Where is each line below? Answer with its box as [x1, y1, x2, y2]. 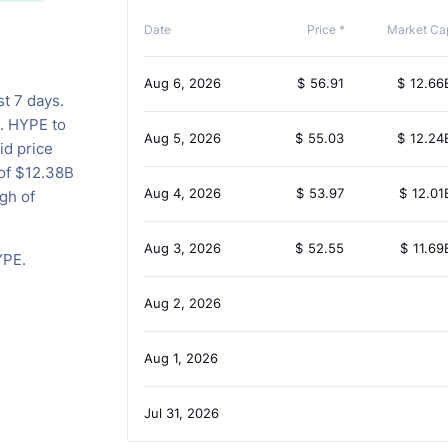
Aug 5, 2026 [143, 130, 221, 147]
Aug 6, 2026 [143, 75, 221, 92]
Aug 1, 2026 [143, 350, 218, 367]
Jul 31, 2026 [143, 405, 219, 422]
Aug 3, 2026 [143, 240, 221, 257]
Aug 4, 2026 [143, 185, 221, 202]
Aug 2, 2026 [143, 295, 221, 312]
